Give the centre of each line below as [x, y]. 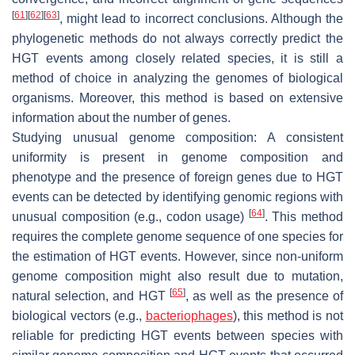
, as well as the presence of [264, 296]
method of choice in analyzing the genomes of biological [177, 78]
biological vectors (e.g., [79, 315]
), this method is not [288, 315]
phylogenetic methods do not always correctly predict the [177, 38]
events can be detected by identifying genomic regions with [177, 197]
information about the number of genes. [121, 117]
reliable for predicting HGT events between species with [177, 335]
